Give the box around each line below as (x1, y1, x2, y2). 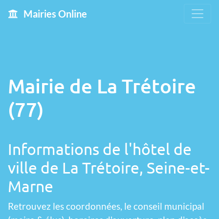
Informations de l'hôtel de (8, 139, 192, 158)
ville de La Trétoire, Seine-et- (8, 158, 210, 177)
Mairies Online (22, 8, 87, 20)
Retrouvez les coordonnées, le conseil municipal (8, 200, 204, 212)
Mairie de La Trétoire (8, 74, 196, 98)
